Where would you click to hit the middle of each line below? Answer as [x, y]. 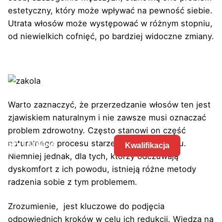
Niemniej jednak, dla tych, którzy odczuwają [93, 156]
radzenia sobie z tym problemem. [73, 182]
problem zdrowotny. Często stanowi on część [97, 131]
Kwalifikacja [147, 146]
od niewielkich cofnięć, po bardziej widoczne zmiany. [111, 36]
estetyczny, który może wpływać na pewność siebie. [110, 10]
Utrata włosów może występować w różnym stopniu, [110, 23]
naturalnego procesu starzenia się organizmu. [97, 143]
